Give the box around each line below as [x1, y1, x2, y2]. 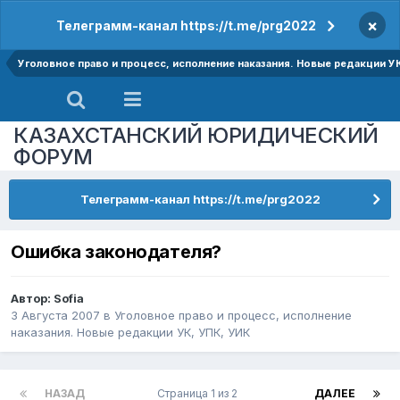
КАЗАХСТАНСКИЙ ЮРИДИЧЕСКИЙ [13, 121, 379, 148]
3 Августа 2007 [11, 308, 100, 323]
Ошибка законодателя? [11, 241, 221, 263]
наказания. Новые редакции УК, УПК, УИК [11, 325, 250, 340]
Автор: [11, 291, 54, 306]
